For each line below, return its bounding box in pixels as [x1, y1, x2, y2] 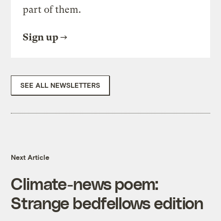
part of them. [23, 4, 81, 16]
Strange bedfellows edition [11, 193, 203, 213]
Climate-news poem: [11, 174, 158, 193]
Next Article [11, 153, 50, 162]
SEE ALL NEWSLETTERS [20, 81, 101, 90]
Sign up [23, 32, 59, 43]
